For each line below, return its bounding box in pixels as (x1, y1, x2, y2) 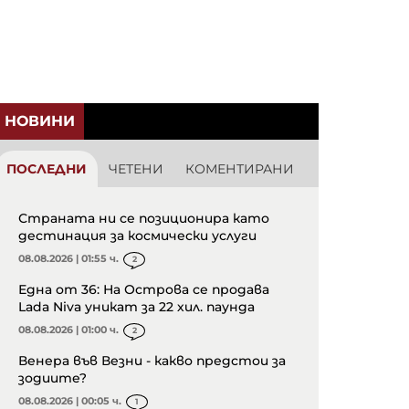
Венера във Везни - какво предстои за (18, 352, 286, 370)
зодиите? (18, 370, 87, 387)
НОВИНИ (5, 112, 75, 131)
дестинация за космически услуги (18, 227, 257, 245)
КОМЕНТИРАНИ (185, 161, 294, 178)
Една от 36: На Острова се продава (18, 281, 269, 299)
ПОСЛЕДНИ (6, 161, 87, 178)
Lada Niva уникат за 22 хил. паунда (18, 299, 255, 316)
